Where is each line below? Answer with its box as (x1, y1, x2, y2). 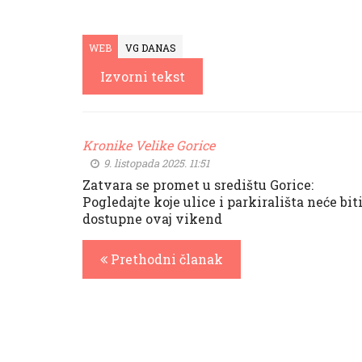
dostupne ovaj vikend (82, 210, 222, 227)
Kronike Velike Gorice (82, 137, 215, 154)
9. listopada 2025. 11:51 (101, 156, 209, 170)
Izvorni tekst (100, 68, 185, 85)
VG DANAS (125, 41, 176, 54)
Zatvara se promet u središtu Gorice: (82, 176, 314, 193)
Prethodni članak (107, 250, 223, 267)
